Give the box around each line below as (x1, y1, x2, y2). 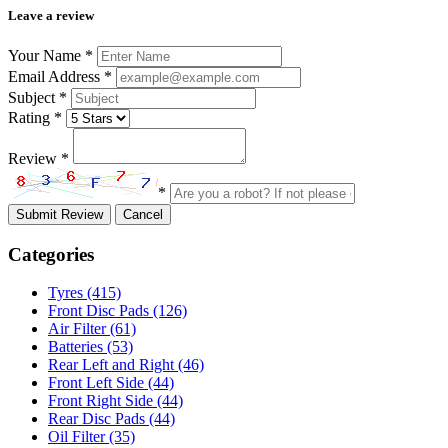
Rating (8, 108, 54, 126)
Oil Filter (48, 428, 105, 446)
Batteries (48, 338, 103, 356)
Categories (8, 243, 94, 265)
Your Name (8, 46, 85, 64)
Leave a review (8, 7, 94, 23)
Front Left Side (48, 374, 144, 392)
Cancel (123, 206, 163, 222)
